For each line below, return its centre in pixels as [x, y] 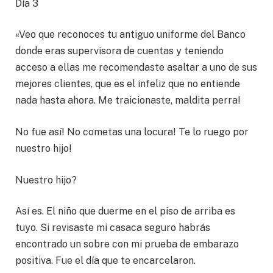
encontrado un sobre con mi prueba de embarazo [127, 244]
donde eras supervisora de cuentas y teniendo [119, 51]
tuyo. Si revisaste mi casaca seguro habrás [113, 228]
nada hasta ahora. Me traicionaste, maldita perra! [128, 101]
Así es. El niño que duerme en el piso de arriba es [125, 211]
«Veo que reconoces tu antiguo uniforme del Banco [130, 35]
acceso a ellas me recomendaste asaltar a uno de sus [136, 68]
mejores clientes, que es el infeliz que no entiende [128, 84]
